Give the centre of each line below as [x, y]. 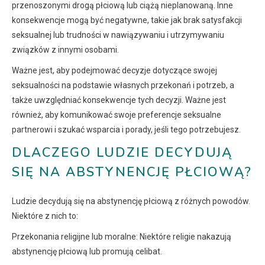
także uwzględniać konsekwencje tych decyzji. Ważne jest [119, 100]
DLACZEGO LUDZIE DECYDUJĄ [122, 153]
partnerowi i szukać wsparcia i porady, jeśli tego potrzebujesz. [126, 130]
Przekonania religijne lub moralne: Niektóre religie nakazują [122, 237]
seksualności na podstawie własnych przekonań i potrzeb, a [123, 85]
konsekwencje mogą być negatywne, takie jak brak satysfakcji [127, 20]
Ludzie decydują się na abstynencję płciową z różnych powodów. [131, 201]
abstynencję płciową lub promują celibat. [87, 252]
